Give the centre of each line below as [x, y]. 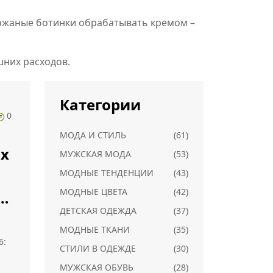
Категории [100, 105]
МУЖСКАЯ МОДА [95, 154]
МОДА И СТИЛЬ [93, 135]
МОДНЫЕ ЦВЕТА [94, 192]
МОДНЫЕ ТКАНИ [95, 229]
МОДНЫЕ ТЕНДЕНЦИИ [107, 173]
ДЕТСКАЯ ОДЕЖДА [98, 211]
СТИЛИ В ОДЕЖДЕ [98, 248]
